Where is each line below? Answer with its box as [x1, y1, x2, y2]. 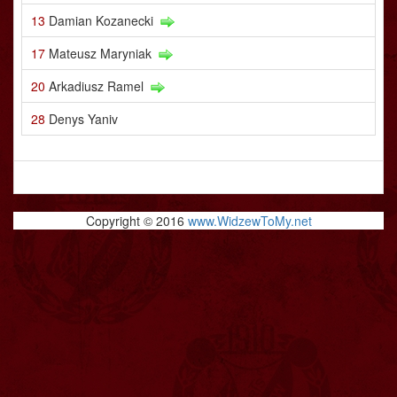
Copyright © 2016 [85, 212, 188, 230]
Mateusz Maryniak [49, 44, 152, 62]
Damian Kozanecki [49, 12, 153, 29]
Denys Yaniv [49, 110, 118, 128]
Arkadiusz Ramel [49, 77, 144, 95]
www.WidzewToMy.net [187, 212, 312, 230]
